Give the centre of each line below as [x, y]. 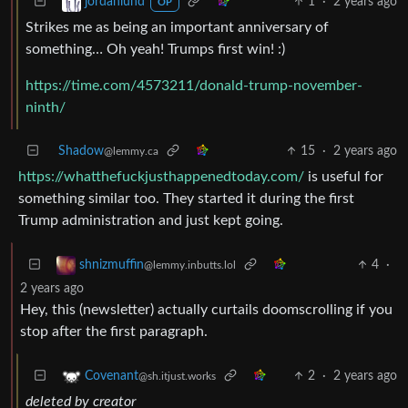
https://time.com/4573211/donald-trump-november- [194, 85]
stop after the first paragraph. [114, 331]
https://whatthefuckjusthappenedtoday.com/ [161, 176]
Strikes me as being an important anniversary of [177, 27]
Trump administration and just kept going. [151, 220]
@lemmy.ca [131, 151]
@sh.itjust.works [177, 376]
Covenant [112, 376]
